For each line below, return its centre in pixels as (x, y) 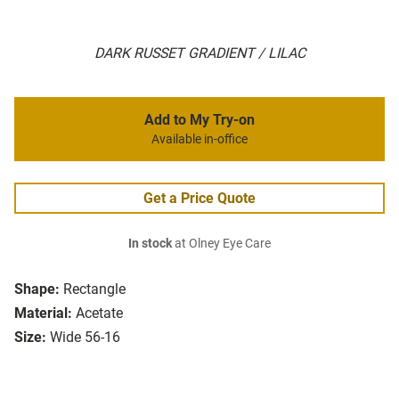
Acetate (99, 313)
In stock (150, 244)
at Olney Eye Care (221, 244)
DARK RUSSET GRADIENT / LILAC (199, 53)
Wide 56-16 (85, 338)
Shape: (37, 289)
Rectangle (94, 289)
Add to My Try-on (199, 120)
